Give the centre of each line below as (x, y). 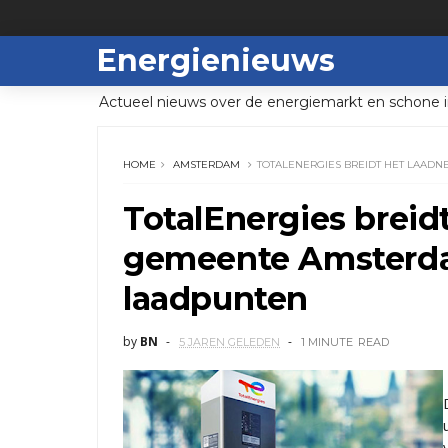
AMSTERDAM (206, 164)
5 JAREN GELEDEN (229, 342)
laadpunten (216, 298)
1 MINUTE (327, 342)
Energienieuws (216, 60)
